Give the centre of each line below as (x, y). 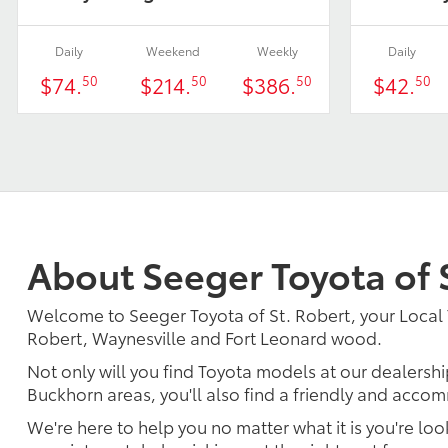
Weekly (277, 51)
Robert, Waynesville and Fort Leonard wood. (204, 337)
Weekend (173, 51)
